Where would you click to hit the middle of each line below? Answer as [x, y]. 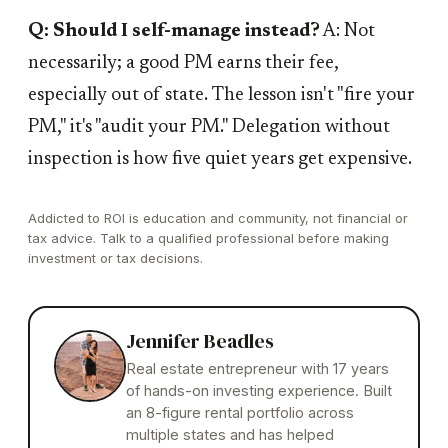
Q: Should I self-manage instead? [174, 31]
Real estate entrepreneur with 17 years [257, 368]
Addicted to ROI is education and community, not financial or [218, 217]
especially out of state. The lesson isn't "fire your [221, 95]
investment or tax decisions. [115, 257]
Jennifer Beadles [200, 340]
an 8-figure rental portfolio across [240, 412]
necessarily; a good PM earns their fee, [183, 63]
